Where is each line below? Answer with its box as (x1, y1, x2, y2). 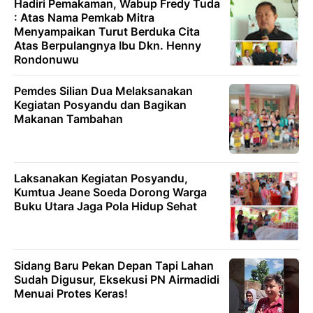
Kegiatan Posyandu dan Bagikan (14, 98, 187, 112)
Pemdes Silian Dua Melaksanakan (14, 84, 193, 98)
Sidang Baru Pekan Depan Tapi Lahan (14, 259, 214, 272)
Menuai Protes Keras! (14, 286, 128, 300)
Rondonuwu (14, 52, 79, 66)
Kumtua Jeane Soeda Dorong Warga (14, 185, 207, 199)
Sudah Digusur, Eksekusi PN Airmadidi (14, 272, 219, 286)
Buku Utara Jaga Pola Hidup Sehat (14, 199, 197, 213)
